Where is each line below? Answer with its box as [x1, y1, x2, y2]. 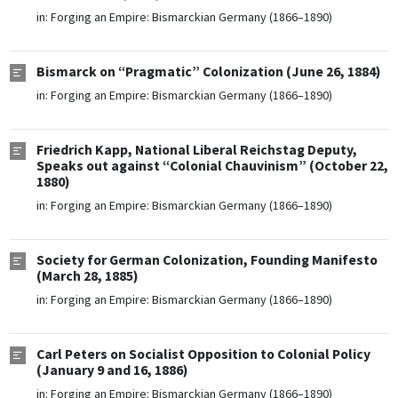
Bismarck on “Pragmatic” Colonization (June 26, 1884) [36, 63, 381, 81]
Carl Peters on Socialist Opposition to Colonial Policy [36, 346, 370, 363]
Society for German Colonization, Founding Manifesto [36, 251, 378, 269]
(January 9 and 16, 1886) [36, 362, 188, 379]
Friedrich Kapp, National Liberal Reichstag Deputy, [36, 141, 357, 159]
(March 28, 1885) [36, 267, 139, 285]
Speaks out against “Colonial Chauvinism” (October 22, [36, 157, 388, 175]
